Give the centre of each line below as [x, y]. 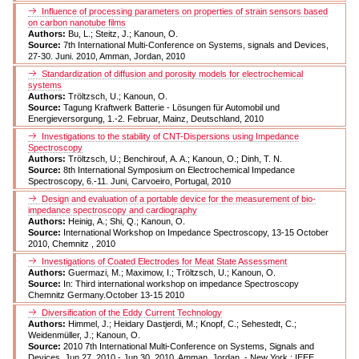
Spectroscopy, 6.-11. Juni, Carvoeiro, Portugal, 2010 [129, 181]
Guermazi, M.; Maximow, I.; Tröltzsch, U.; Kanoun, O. [172, 272]
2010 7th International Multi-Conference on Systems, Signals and [189, 346]
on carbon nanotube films [77, 22]
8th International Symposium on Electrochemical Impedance [179, 169]
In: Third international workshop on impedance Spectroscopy [181, 283]
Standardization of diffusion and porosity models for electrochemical [172, 73]
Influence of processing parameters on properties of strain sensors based [185, 11]
